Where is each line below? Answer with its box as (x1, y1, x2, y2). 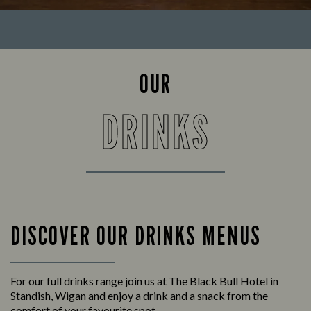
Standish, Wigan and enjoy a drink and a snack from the (10, 289, 268, 303)
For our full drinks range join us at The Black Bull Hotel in (10, 274, 278, 288)
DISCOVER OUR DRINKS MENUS (10, 219, 261, 252)
